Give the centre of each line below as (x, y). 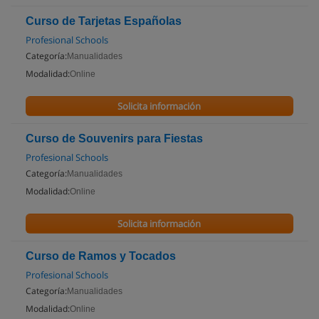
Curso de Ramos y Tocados (101, 256)
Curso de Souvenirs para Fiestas (114, 138)
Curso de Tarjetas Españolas (104, 21)
